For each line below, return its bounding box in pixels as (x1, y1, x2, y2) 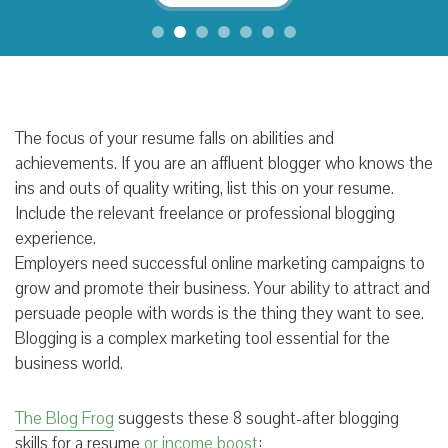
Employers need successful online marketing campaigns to (15, 251, 425, 275)
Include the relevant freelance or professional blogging (15, 201, 395, 225)
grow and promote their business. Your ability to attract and (15, 276, 430, 300)
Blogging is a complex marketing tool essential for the (15, 326, 390, 350)
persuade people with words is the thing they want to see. (15, 301, 424, 325)
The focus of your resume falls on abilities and (15, 126, 334, 150)
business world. (15, 351, 123, 375)
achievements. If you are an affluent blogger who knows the (15, 151, 433, 175)
